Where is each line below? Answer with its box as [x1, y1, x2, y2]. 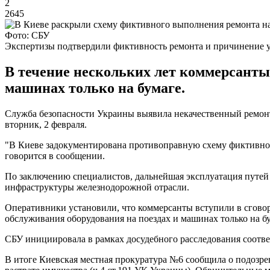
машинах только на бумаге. [5, 80, 185, 96]
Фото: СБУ [5, 30, 49, 40]
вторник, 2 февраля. [5, 119, 87, 130]
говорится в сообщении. [5, 150, 105, 161]
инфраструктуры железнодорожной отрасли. [5, 181, 189, 192]
